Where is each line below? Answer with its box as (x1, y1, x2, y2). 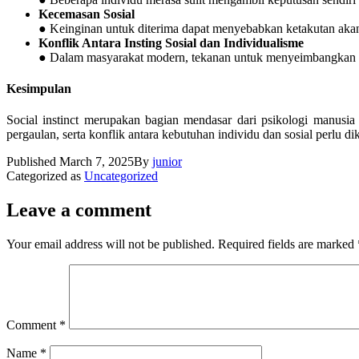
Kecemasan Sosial (38, 6, 135, 21)
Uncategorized (84, 169, 158, 184)
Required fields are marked (218, 236, 357, 251)
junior (152, 155, 182, 169)
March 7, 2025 (59, 155, 134, 169)
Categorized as (6, 169, 84, 184)
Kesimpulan (6, 81, 71, 95)
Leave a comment (6, 199, 151, 220)
